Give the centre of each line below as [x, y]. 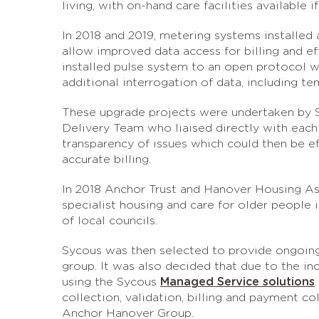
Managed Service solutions [237, 282]
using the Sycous [111, 282]
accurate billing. [106, 159]
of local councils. [110, 221]
